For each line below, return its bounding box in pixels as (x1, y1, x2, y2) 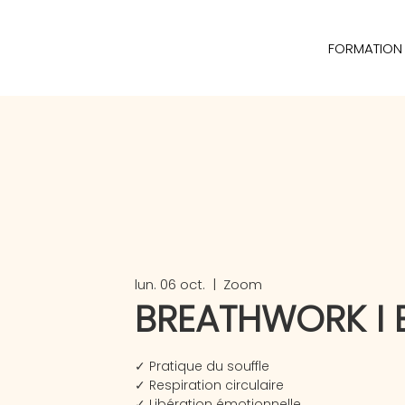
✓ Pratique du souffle (134, 356, 269, 375)
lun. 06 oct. (134, 274, 205, 294)
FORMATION (327, 39, 402, 58)
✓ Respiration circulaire (134, 375, 284, 394)
